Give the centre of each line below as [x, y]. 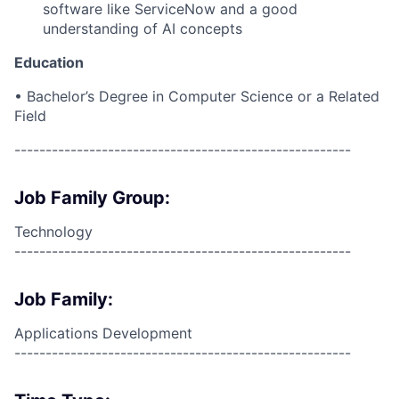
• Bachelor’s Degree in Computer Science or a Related [197, 96]
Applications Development [103, 333]
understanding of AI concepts [142, 28]
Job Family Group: [92, 198]
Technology [53, 232]
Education [49, 62]
